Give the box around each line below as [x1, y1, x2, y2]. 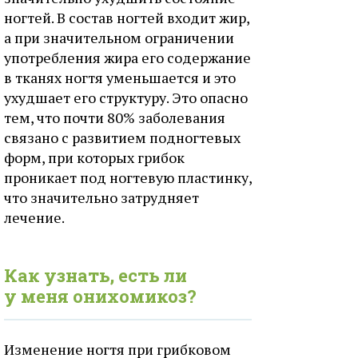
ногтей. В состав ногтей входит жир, [4, 8, 249, 27]
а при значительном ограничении [4, 28, 234, 47]
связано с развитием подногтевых [4, 128, 241, 147]
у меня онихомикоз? [4, 284, 197, 308]
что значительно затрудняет [4, 188, 199, 207]
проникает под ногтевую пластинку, [4, 168, 252, 187]
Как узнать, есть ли [4, 264, 187, 287]
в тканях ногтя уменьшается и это [4, 68, 236, 87]
